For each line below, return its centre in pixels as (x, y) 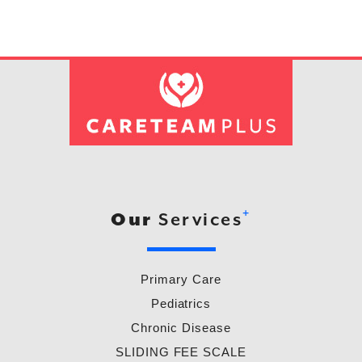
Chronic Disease (181, 327)
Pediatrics (181, 303)
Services (198, 220)
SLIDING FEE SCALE (181, 351)
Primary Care (181, 279)
